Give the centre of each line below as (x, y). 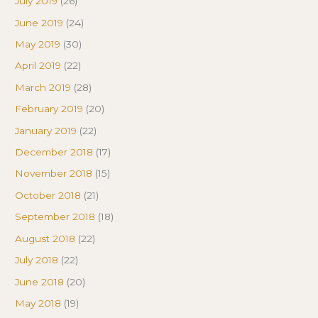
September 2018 (55, 217)
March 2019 (43, 87)
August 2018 (45, 238)
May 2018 (38, 303)
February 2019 (49, 109)
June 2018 (40, 281)
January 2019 (46, 130)
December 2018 (54, 152)
